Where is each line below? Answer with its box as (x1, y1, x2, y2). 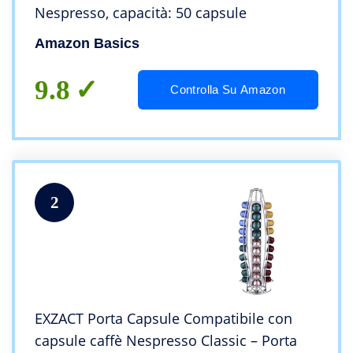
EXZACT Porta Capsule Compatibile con (35, 309, 292, 329)
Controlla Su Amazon (170, 83, 286, 97)
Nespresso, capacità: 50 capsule (35, 3, 247, 23)
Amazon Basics (35, 35, 139, 52)
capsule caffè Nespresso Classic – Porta (35, 331, 297, 351)
